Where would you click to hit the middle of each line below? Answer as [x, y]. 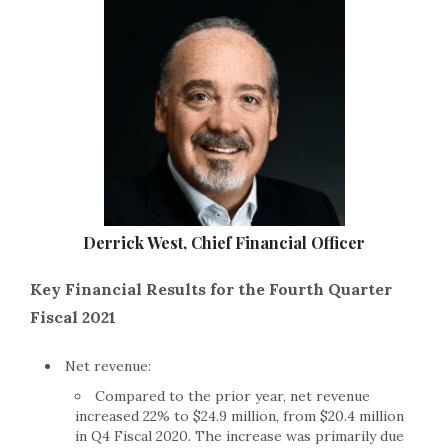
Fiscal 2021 [73, 317]
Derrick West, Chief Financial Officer [224, 243]
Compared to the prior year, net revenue [232, 396]
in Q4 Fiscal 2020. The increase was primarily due [239, 436]
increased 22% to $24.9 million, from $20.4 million [239, 416]
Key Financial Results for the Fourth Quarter [211, 289]
